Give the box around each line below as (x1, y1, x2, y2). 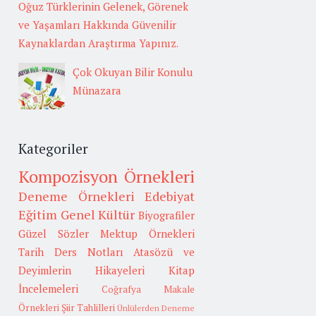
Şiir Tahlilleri (61, 300, 115, 314)
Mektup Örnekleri (100, 226, 195, 241)
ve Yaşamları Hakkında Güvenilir (18, 18, 176, 32)
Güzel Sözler (18, 226, 89, 241)
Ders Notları (54, 244, 123, 259)
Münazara (73, 83, 121, 98)
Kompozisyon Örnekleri (18, 164, 195, 188)
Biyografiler (138, 207, 195, 222)
